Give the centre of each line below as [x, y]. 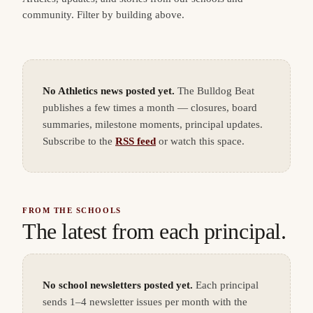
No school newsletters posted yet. [118, 285]
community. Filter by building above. [103, 15]
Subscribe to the [78, 141]
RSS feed [136, 141]
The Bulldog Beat [216, 91]
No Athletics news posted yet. [109, 91]
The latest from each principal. [154, 231]
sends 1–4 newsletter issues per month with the [145, 302]
